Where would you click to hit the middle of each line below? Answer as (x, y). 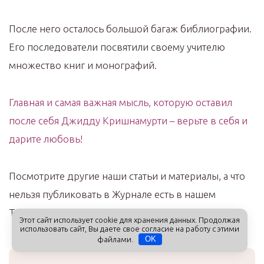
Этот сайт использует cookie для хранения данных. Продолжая (130, 220)
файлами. (116, 239)
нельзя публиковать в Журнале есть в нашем (112, 194)
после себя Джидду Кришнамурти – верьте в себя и (128, 121)
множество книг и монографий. (83, 65)
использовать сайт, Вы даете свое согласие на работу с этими (130, 228)
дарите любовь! (46, 139)
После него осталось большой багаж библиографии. (130, 29)
